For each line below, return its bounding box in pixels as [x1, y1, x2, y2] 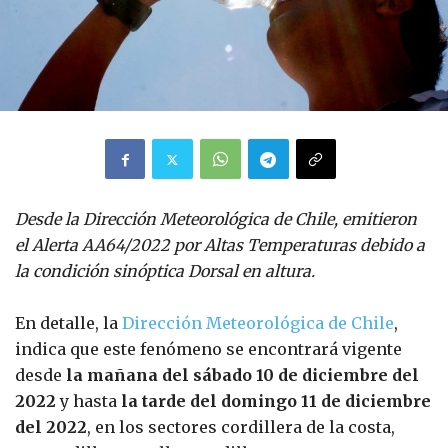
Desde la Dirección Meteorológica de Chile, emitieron [15, 209, 417, 230]
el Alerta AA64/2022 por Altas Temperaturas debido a [15, 235, 425, 256]
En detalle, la [15, 313, 122, 334]
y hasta [56, 391, 121, 412]
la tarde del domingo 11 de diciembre [121, 391, 431, 412]
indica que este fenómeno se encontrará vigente [15, 339, 402, 360]
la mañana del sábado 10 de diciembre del [66, 365, 419, 386]
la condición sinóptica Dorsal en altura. [15, 261, 315, 282]
